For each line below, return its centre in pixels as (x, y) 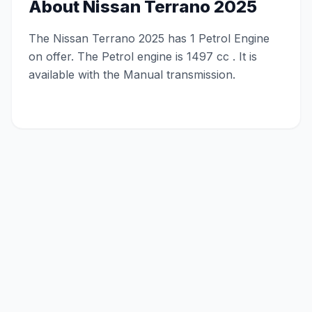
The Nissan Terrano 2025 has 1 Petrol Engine (149, 38)
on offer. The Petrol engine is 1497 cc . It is (143, 56)
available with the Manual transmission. (132, 75)
